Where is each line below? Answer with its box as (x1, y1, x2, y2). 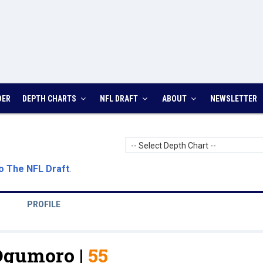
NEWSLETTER (210, 94, 257, 103)
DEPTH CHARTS (22, 94, 78, 103)
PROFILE (26, 200, 60, 209)
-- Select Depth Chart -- (131, 141, 216, 150)
